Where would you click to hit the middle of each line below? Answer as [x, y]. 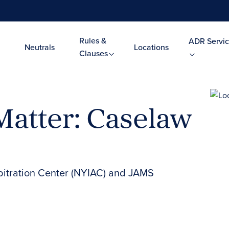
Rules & [93, 41]
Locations [151, 47]
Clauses [94, 53]
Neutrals [40, 47]
